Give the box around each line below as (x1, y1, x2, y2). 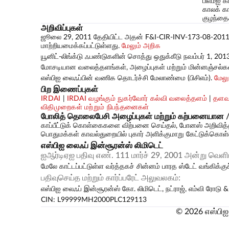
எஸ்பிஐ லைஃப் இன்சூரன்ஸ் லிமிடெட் (41, 141, 163, 150)
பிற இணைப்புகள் (41, 85, 98, 94)
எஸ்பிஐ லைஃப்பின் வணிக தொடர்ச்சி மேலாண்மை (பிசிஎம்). (41, 74, 214, 82)
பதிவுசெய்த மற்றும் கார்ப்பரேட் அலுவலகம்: (41, 173, 180, 182)
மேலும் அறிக (122, 42, 161, 50)
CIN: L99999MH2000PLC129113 (41, 196, 147, 203)
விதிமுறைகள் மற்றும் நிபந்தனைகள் (41, 103, 149, 111)
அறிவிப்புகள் (41, 24, 83, 32)
